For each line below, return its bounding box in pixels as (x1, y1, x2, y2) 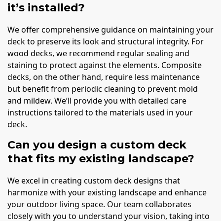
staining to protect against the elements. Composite (7, 59, 202, 71)
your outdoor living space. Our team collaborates (7, 199, 191, 210)
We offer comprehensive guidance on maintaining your (7, 24, 214, 35)
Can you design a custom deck (7, 138, 186, 151)
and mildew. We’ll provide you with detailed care (7, 95, 186, 106)
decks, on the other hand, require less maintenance (7, 71, 200, 82)
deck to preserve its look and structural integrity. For (7, 36, 204, 47)
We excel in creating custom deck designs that (7, 175, 180, 186)
